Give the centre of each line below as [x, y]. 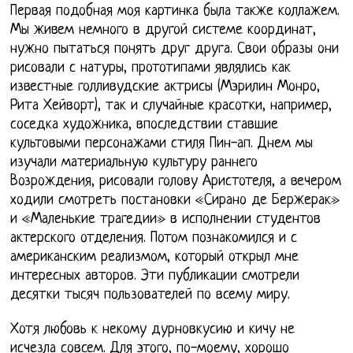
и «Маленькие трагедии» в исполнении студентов [166, 220]
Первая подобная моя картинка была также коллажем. [175, 12]
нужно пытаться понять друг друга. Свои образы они [175, 50]
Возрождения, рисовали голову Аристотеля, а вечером [176, 182]
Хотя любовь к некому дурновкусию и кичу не [153, 330]
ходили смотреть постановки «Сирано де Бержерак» [175, 201]
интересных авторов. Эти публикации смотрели [155, 277]
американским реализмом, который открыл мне [155, 258]
